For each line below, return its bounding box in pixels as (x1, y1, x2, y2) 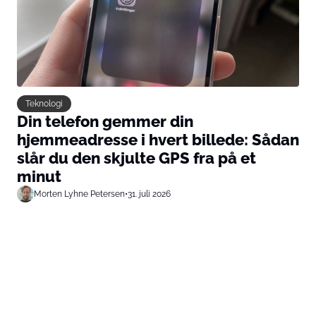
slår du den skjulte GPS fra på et (17, 148, 256, 167)
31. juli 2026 (128, 188, 171, 199)
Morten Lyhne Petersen (34, 188, 125, 199)
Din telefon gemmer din (17, 111, 193, 130)
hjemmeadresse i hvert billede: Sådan (17, 130, 299, 149)
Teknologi (25, 97, 63, 109)
